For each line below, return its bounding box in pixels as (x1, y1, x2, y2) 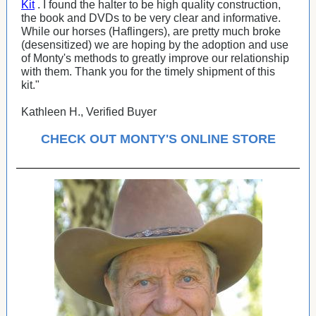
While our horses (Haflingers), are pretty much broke (21, 25, 281, 37)
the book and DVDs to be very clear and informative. (21, 12, 281, 24)
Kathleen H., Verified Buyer (21, 106, 157, 118)
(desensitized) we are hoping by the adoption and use (21, 39, 288, 51)
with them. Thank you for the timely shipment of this (21, 66, 275, 78)
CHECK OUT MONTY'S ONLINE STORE (40, 132, 276, 146)
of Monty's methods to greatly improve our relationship (21, 52, 289, 64)
